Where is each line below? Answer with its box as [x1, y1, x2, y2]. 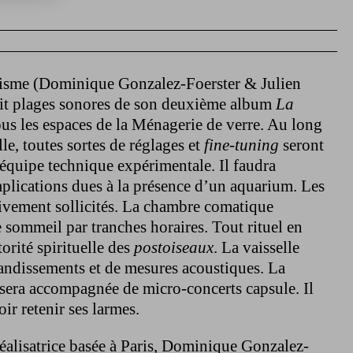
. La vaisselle [214, 237, 299, 257]
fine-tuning [204, 135, 279, 154]
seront [279, 135, 324, 154]
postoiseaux [134, 237, 214, 257]
